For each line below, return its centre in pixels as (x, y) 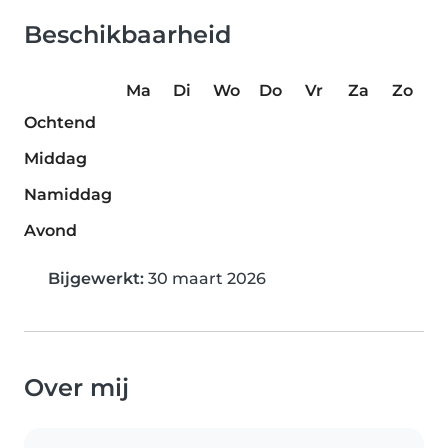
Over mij (76, 387)
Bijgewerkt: (96, 278)
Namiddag (68, 194)
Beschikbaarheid (127, 34)
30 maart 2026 (205, 278)
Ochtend (60, 122)
